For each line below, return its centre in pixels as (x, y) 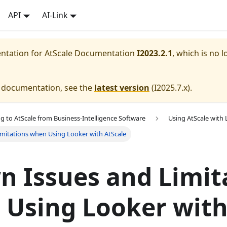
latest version (122, 88)
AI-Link (55, 15)
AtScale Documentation (90, 53)
